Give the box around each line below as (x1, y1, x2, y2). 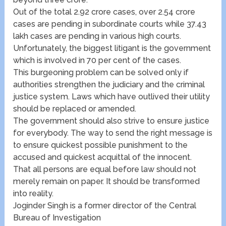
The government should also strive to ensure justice (13, 116, 210, 126)
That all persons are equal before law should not (13, 164, 197, 175)
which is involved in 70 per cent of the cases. (13, 55, 182, 66)
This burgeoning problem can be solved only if (13, 68, 189, 78)
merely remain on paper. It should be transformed (13, 177, 200, 187)
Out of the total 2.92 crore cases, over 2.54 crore (13, 7, 196, 17)
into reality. (13, 189, 54, 199)
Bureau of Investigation (13, 213, 101, 223)
